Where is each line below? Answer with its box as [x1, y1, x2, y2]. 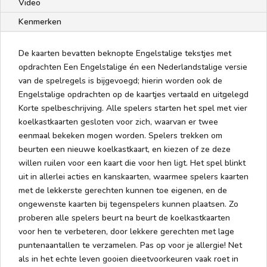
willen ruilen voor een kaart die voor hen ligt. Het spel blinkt [18, 157, 246, 169]
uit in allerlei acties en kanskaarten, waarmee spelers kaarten [18, 170, 249, 182]
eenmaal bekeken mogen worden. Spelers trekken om [18, 129, 222, 141]
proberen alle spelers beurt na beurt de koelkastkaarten [18, 212, 230, 223]
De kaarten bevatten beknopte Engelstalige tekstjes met [18, 47, 231, 59]
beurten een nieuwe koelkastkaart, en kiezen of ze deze [18, 143, 231, 155]
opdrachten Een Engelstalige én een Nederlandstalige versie [18, 61, 247, 73]
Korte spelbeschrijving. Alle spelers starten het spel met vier [18, 102, 247, 114]
